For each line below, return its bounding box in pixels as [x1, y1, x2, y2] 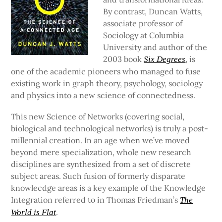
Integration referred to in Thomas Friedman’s [11, 195, 180, 205]
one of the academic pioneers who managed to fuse [11, 66, 201, 77]
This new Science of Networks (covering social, [11, 111, 185, 122]
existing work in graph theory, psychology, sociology [11, 78, 203, 89]
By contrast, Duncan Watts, [103, 6, 203, 17]
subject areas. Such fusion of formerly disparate [11, 171, 186, 181]
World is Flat [11, 208, 56, 218]
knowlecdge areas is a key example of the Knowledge [11, 183, 206, 193]
